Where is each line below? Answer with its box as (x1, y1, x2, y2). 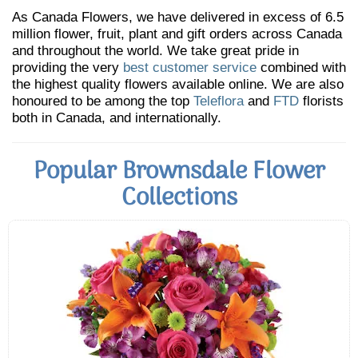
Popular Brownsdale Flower (33, 153, 325, 192)
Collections (121, 179, 237, 218)
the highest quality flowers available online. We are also (12, 77, 344, 92)
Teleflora (193, 93, 244, 109)
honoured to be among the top (12, 93, 193, 109)
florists (299, 93, 344, 109)
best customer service (123, 60, 257, 75)
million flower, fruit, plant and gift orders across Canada (12, 26, 342, 42)
